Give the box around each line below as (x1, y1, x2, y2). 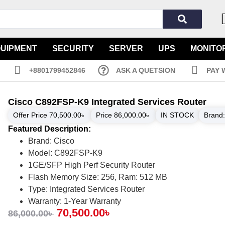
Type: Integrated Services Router (28, 185, 145, 193)
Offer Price (13, 111, 49, 119)
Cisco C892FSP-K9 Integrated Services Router (8, 97, 206, 107)
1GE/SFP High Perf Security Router (28, 161, 155, 169)
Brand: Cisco (28, 137, 74, 145)
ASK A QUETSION (116, 66, 175, 74)
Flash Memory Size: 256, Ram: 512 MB (28, 173, 167, 181)
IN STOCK (161, 111, 194, 119)
